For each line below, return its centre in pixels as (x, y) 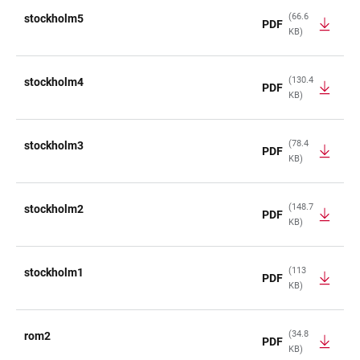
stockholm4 (54, 82)
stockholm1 (54, 272)
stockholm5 (54, 18)
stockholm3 (54, 145)
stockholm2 (54, 209)
